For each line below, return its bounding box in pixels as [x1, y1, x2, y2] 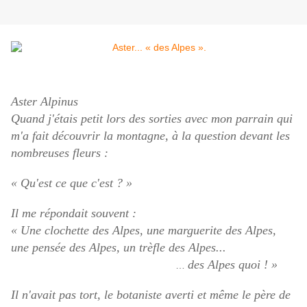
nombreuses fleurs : [11, 146, 108, 160]
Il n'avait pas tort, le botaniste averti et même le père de [11, 288, 291, 302]
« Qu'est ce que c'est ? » [11, 176, 132, 191]
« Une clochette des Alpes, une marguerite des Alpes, [11, 223, 276, 238]
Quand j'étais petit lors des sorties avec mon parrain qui [11, 112, 293, 126]
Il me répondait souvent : [11, 206, 136, 221]
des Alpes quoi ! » [188, 258, 278, 272]
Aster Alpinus [11, 95, 78, 109]
